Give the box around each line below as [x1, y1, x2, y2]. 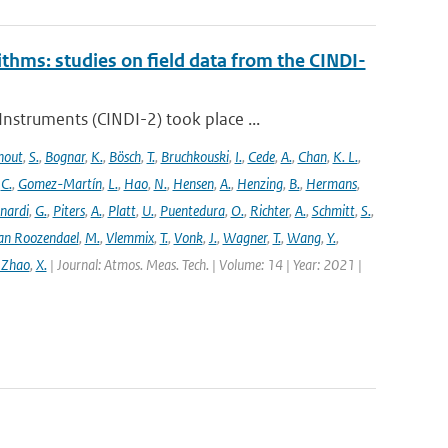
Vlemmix [105, 228, 154, 247]
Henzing [236, 174, 283, 193]
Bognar [44, 147, 85, 166]
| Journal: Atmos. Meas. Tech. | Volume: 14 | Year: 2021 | [46, 255, 362, 274]
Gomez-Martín [17, 174, 102, 193]
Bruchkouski [160, 147, 229, 166]
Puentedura [159, 201, 225, 220]
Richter [249, 201, 289, 220]
